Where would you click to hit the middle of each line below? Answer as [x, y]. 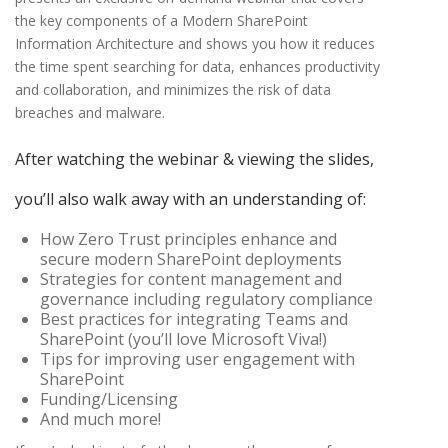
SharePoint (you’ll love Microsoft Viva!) [183, 339]
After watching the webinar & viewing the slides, [194, 159]
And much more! [100, 419]
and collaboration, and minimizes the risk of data [173, 90]
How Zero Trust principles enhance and [188, 239]
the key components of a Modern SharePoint [161, 21]
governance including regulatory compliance [206, 299]
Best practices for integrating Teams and [194, 319]
